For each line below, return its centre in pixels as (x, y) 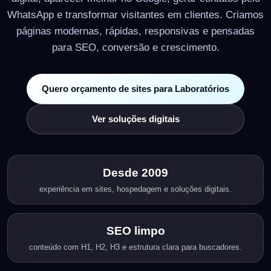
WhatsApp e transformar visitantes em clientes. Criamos (135, 14)
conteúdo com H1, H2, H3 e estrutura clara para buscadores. (135, 247)
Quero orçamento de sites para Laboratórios (135, 88)
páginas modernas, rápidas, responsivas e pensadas (135, 31)
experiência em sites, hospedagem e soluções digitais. (135, 189)
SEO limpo (135, 230)
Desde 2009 (135, 172)
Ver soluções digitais (135, 119)
